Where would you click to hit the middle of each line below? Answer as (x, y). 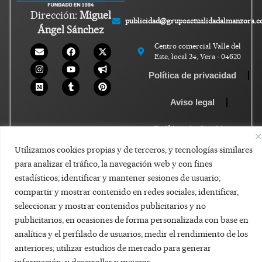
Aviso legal (192, 102)
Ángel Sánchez (71, 30)
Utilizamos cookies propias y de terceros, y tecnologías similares (134, 149)
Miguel (95, 15)
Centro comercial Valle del (198, 46)
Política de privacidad (192, 75)
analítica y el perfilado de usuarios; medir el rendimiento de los (131, 234)
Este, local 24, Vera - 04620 (198, 57)
